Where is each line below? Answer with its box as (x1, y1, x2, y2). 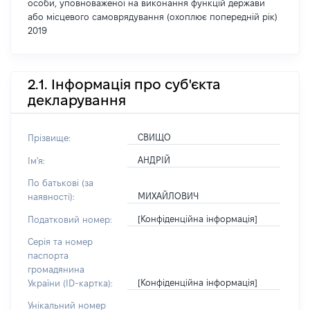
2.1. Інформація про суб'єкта (28, 76, 221, 92)
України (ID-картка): (28, 278, 113, 288)
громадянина (28, 264, 84, 274)
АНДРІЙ (137, 155, 170, 165)
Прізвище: (28, 133, 71, 143)
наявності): (28, 192, 75, 201)
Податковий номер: (28, 215, 112, 224)
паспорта (28, 250, 69, 260)
